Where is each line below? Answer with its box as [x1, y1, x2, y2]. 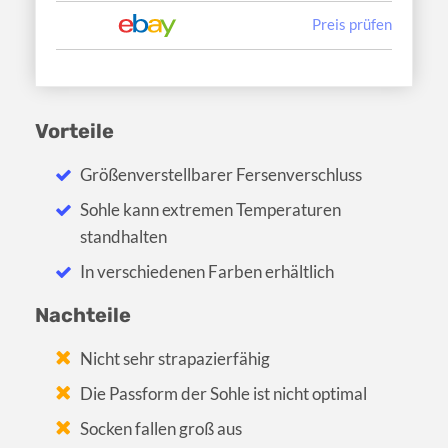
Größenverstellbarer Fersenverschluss [80, 163, 363, 185]
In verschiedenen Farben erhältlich [80, 260, 335, 282]
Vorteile [35, 118, 114, 143]
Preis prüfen [312, 14, 392, 33]
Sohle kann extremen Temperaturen [80, 198, 342, 220]
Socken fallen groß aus [80, 417, 243, 439]
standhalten [80, 225, 168, 247]
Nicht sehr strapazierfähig [80, 347, 271, 369]
